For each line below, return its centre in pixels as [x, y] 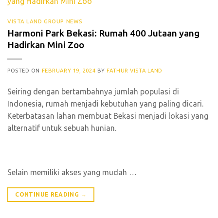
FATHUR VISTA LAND [135, 70]
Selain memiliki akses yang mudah [68, 173]
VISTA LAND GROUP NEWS [45, 21]
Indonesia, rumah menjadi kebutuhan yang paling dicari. [105, 103]
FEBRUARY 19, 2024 [69, 70]
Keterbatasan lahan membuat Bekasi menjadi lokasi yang [109, 116]
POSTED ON [25, 70]
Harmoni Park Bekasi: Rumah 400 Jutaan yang [103, 33]
